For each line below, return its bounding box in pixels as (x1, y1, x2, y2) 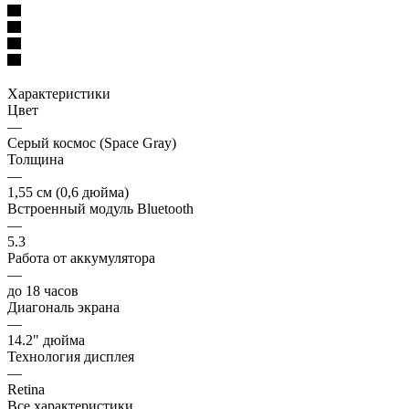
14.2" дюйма (7, 331, 85, 348)
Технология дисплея (7, 348, 134, 364)
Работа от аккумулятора (7, 249, 155, 266)
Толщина (7, 151, 64, 167)
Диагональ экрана (7, 299, 120, 315)
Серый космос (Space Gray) (7, 134, 176, 151)
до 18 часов (7, 282, 79, 299)
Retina (7, 381, 45, 397)
